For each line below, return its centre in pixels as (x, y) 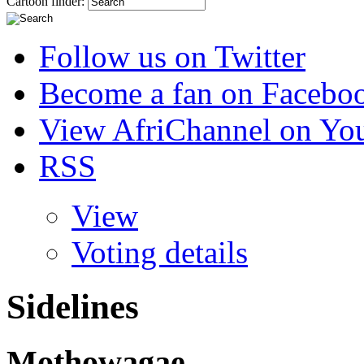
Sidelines (73, 306)
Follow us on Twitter (172, 56)
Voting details (160, 252)
